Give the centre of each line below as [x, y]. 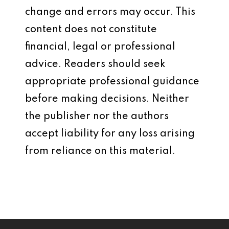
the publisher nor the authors [97, 117]
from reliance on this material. [100, 151]
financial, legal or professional [100, 47]
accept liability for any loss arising [110, 134]
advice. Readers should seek [95, 64]
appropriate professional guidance [112, 82]
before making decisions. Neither [107, 99]
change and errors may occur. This [110, 12]
